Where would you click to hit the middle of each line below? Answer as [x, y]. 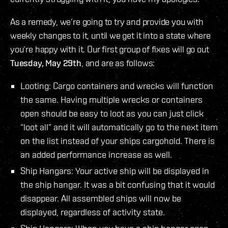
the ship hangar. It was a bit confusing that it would [118, 184]
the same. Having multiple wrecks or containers [111, 99]
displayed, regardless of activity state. [93, 212]
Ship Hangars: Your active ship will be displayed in [115, 170]
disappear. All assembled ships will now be [101, 198]
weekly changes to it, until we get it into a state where [110, 35]
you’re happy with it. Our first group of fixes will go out [110, 49]
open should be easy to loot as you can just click [112, 113]
